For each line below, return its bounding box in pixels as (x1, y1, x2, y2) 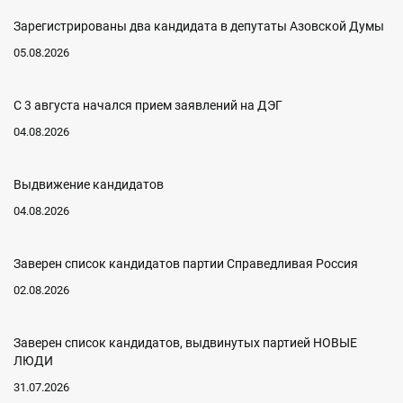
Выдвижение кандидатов (13, 177, 164, 192)
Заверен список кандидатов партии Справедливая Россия (13, 256, 358, 271)
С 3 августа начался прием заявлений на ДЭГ (13, 98, 282, 112)
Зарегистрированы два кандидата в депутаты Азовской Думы (13, 19, 384, 33)
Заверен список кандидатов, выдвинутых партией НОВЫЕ (13, 336, 357, 350)
